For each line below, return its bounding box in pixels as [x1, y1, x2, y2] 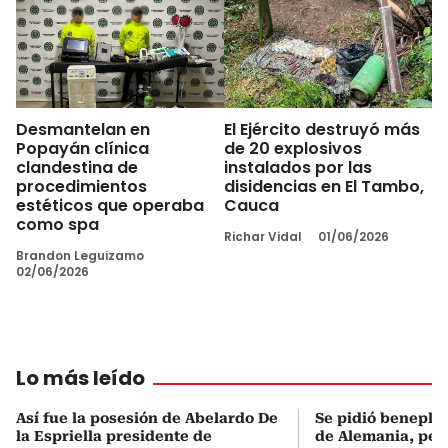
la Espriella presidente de [16, 427, 212, 444]
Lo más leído [16, 363, 145, 392]
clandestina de [16, 155, 138, 179]
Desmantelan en [16, 117, 150, 141]
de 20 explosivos [224, 136, 362, 160]
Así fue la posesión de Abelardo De [16, 409, 278, 426]
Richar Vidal [224, 227, 302, 245]
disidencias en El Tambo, [224, 174, 424, 198]
